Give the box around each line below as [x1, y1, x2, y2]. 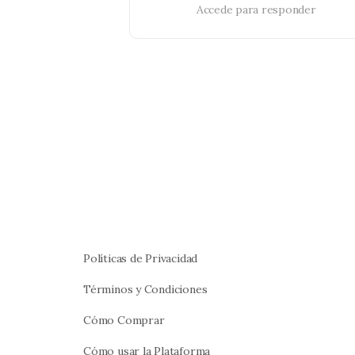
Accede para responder [197, 2, 316, 17]
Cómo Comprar [83, 312, 165, 327]
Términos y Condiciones [83, 281, 208, 296]
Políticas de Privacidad [83, 250, 198, 265]
